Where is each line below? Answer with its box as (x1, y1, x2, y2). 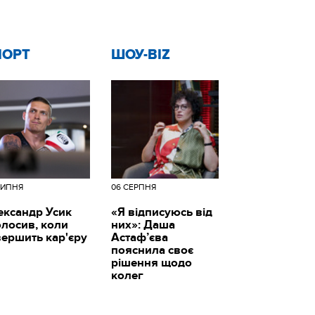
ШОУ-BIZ (110, 46, 170, 63)
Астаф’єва (110, 230, 168, 245)
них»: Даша (110, 217, 175, 232)
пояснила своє (110, 243, 193, 257)
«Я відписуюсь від (110, 205, 212, 219)
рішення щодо (110, 255, 192, 270)
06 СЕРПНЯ (110, 181, 156, 192)
